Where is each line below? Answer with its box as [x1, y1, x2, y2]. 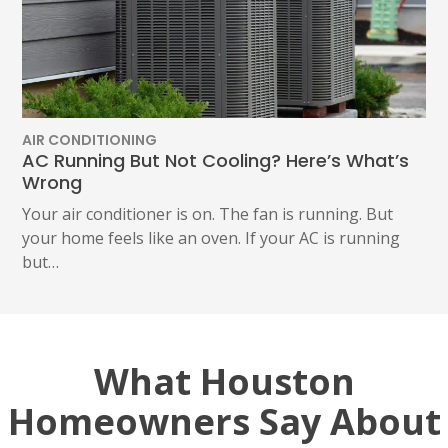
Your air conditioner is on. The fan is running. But [22, 202, 394, 225]
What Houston [93, 356, 355, 406]
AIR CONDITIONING [22, 129, 158, 150]
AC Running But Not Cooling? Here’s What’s [22, 147, 410, 173]
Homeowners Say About [7, 396, 441, 446]
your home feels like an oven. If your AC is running [22, 226, 401, 249]
